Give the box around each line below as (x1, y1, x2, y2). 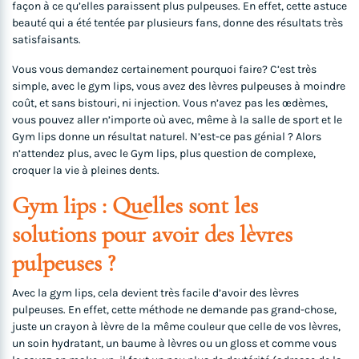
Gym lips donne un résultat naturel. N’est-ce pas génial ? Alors (12, 130, 321, 144)
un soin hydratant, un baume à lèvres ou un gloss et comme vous (12, 337, 337, 351)
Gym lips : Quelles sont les (12, 191, 258, 221)
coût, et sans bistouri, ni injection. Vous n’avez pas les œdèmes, (12, 96, 328, 111)
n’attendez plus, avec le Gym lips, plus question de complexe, (12, 147, 316, 161)
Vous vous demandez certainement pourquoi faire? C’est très (12, 63, 317, 77)
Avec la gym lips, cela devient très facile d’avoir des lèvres (12, 286, 299, 301)
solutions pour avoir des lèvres (12, 220, 292, 250)
